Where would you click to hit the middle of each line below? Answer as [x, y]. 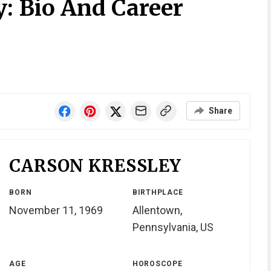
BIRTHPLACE [158, 193]
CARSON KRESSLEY [95, 166]
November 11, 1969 [56, 211]
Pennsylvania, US [173, 227]
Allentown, [157, 211]
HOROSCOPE [157, 264]
